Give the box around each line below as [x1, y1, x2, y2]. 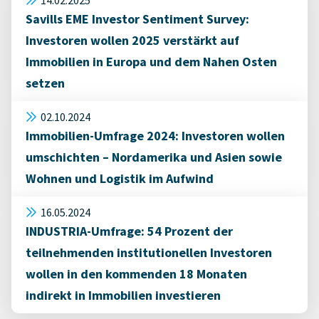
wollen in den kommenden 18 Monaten [26, 266, 247, 282]
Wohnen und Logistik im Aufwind [26, 170, 214, 187]
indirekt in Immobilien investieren [26, 287, 221, 303]
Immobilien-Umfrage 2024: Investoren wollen [26, 127, 285, 144]
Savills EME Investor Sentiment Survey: [26, 11, 249, 27]
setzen [26, 75, 65, 91]
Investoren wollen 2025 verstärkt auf [26, 32, 239, 48]
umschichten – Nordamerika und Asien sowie [26, 149, 282, 165]
